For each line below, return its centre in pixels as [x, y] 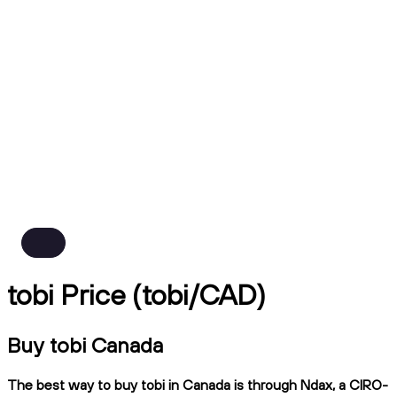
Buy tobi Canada [85, 344]
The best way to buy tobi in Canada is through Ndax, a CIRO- [198, 384]
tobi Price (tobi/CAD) [136, 295]
